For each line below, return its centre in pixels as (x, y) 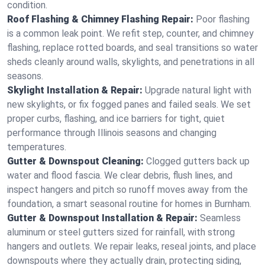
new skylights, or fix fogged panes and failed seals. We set (129, 104)
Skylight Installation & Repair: (75, 90)
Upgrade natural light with (198, 90)
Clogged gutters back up (198, 161)
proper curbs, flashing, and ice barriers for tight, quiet (116, 119)
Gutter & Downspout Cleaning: (75, 161)
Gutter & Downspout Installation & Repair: (102, 218)
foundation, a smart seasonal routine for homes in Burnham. (129, 204)
